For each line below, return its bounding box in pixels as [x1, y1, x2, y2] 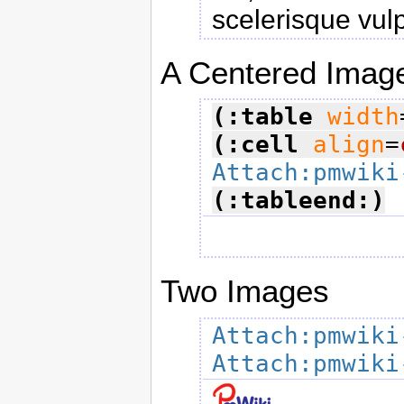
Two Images [161, 273, 329, 308]
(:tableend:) [211, 187, 385, 215]
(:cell [211, 131, 298, 159]
